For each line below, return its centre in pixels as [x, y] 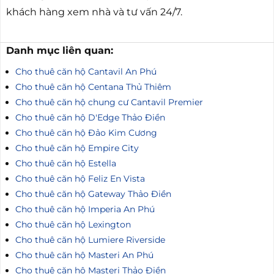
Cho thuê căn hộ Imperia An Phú [85, 231]
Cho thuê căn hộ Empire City [77, 170]
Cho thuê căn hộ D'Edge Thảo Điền [90, 140]
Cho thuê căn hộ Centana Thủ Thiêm [93, 109]
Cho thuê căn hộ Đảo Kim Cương [86, 155]
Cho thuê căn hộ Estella [66, 186]
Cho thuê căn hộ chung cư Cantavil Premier [109, 124]
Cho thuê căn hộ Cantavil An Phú [86, 94]
